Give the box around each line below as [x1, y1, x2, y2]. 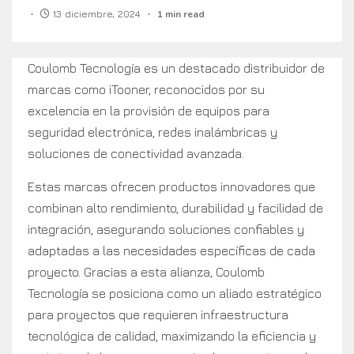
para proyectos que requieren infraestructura [28, 307, 288, 322]
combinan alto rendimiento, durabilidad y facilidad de [28, 201, 323, 216]
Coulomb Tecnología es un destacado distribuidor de [28, 61, 325, 76]
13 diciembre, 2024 [50, 8, 144, 21]
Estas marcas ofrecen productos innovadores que [28, 179, 315, 194]
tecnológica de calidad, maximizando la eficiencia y [28, 329, 316, 344]
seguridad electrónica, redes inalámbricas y [28, 125, 277, 140]
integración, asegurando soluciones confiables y [28, 222, 304, 237]
